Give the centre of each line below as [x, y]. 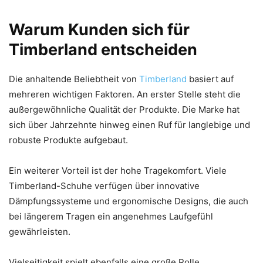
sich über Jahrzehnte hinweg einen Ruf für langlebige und [129, 124]
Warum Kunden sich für [99, 29]
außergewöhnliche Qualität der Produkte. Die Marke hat [124, 109]
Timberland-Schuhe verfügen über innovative [104, 186]
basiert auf [211, 79]
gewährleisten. [40, 231]
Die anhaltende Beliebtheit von [74, 79]
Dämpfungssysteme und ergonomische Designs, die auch [129, 201]
